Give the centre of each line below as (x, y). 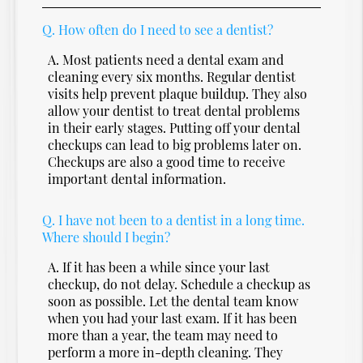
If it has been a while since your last (167, 267)
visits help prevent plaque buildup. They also (178, 93)
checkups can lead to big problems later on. (175, 144)
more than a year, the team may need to (163, 335)
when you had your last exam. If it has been (173, 318)
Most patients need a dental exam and (173, 59)
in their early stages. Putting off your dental (175, 127)
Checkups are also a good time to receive (167, 161)
